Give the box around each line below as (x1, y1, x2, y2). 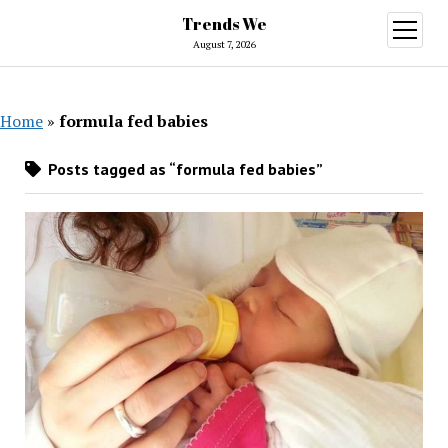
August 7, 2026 (192, 38, 256, 51)
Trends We (181, 13, 267, 35)
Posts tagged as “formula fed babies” (43, 159, 323, 179)
